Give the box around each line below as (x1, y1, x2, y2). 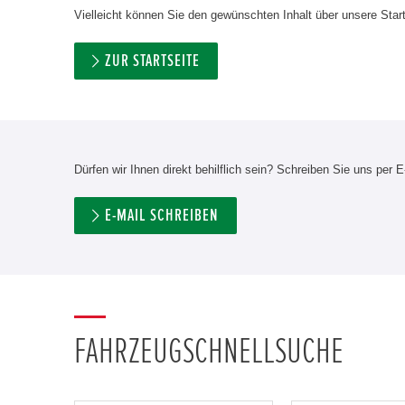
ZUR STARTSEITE (105, 52, 200, 70)
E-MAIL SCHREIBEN (105, 207, 219, 224)
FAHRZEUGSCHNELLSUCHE (74, 334, 344, 370)
